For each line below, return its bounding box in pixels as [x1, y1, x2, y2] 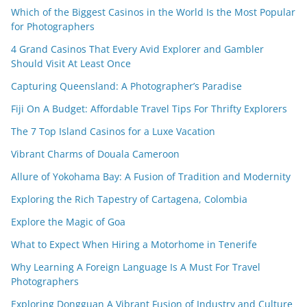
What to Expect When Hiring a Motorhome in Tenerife [11, 237, 257, 251]
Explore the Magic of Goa [11, 214, 125, 228]
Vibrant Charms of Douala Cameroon [11, 147, 180, 160]
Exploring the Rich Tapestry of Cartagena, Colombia [11, 192, 247, 206]
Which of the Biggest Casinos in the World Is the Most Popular [11, 5, 295, 19]
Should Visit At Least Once [11, 56, 131, 70]
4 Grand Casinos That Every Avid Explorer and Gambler [11, 42, 264, 56]
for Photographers [11, 19, 95, 33]
